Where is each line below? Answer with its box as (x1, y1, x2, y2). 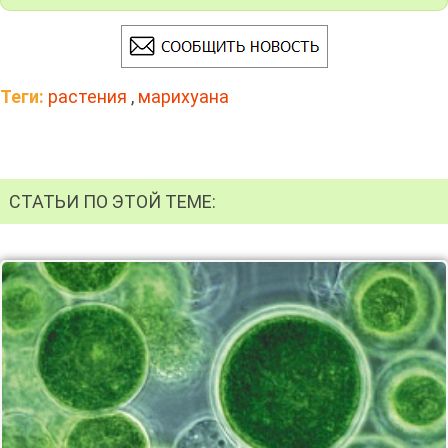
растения (48, 86, 127, 108)
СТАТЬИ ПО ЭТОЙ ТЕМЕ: (9, 190, 216, 212)
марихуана (138, 86, 229, 108)
